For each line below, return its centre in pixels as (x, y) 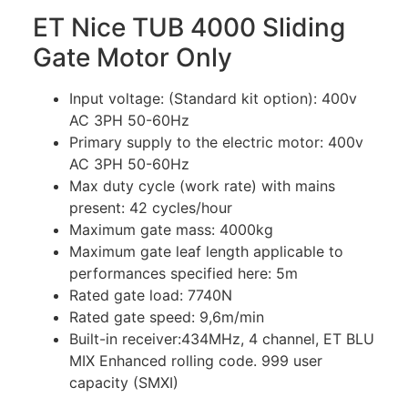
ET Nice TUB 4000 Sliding (189, 27)
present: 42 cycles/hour (151, 207)
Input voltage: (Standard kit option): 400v (213, 98)
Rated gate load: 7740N (151, 295)
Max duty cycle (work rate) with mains (202, 185)
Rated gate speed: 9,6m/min (167, 316)
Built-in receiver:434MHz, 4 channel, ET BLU (222, 338)
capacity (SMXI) (124, 382)
